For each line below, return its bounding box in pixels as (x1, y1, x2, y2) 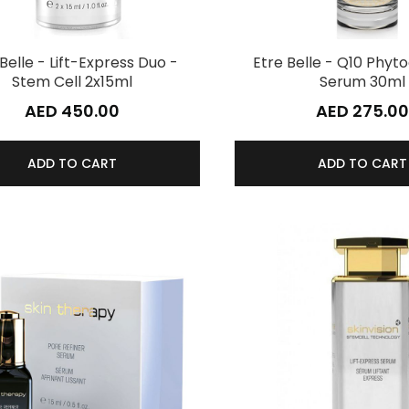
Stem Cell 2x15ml (11, 70, 132, 92)
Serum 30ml (319, 70, 405, 92)
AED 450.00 (24, 99, 120, 122)
